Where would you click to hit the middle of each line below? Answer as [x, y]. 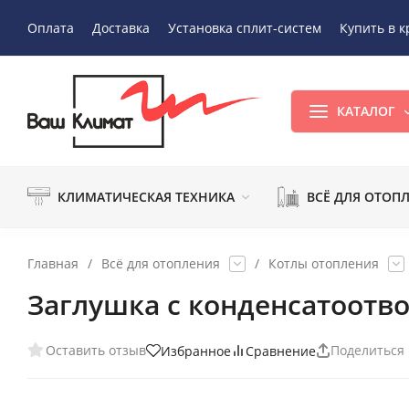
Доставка [121, 27]
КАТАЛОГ [367, 110]
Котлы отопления [324, 263]
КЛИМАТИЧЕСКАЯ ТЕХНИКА [146, 196]
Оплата [51, 27]
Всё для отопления [161, 263]
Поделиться [367, 351]
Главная [53, 263]
